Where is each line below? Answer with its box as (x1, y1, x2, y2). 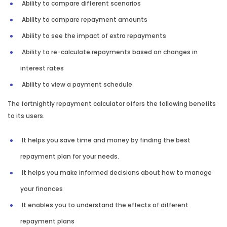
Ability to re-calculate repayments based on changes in (20, 48, 198, 57)
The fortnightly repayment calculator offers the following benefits (8, 99, 216, 108)
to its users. (8, 111, 46, 121)
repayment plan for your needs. (20, 152, 121, 161)
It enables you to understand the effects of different (20, 201, 188, 210)
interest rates (20, 64, 65, 73)
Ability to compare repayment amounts (20, 15, 147, 24)
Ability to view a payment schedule (20, 80, 134, 89)
